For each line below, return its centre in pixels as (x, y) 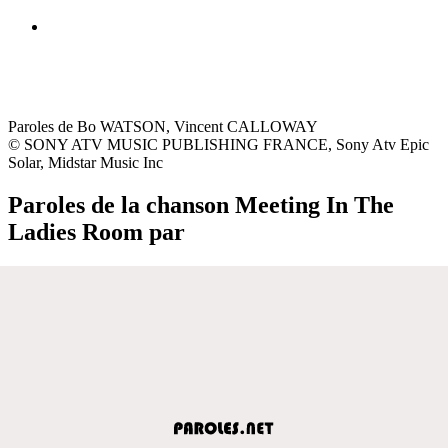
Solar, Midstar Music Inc (85, 162)
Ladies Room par (96, 231)
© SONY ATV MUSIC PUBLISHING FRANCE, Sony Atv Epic (218, 144)
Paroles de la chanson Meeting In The (201, 204)
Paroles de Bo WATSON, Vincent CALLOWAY (163, 126)
